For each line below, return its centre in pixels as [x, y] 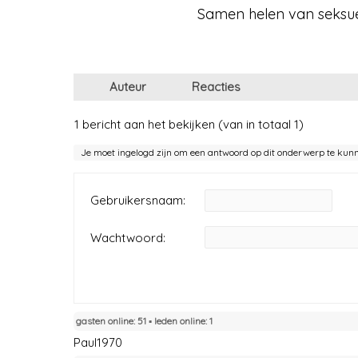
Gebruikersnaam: [138, 200]
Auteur [128, 86]
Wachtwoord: [128, 237]
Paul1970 [98, 342]
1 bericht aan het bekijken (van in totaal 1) [189, 124]
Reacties [216, 86]
